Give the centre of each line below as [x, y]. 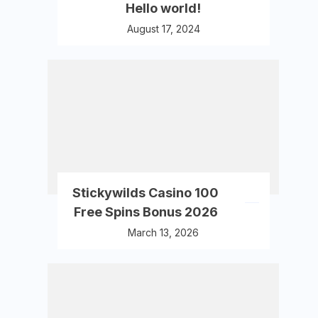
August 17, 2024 [163, 29]
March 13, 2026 [164, 232]
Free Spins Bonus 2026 [146, 212]
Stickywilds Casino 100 [146, 193]
